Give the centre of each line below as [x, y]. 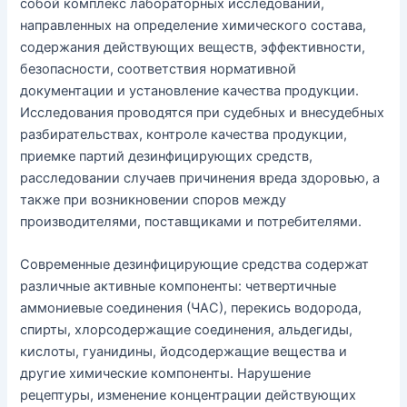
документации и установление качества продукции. [190, 91]
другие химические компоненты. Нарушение [166, 374]
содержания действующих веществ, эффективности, [193, 48]
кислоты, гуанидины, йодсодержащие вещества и [184, 352]
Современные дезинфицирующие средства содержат [195, 265]
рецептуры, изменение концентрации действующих [189, 396]
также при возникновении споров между [154, 200]
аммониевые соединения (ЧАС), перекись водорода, [191, 308]
